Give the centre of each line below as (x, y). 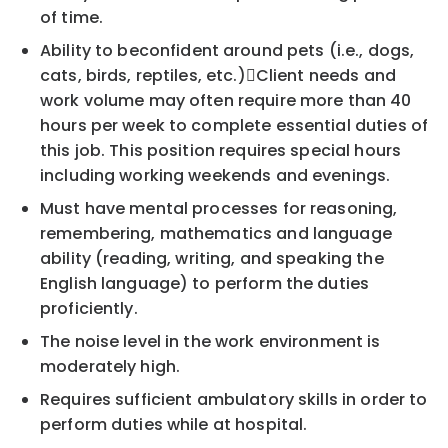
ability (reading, (108, 258)
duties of (391, 125)
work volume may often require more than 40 (226, 100)
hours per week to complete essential (197, 125)
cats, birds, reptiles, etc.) (143, 75)
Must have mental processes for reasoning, (219, 208)
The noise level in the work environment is (210, 341)
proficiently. (89, 308)
